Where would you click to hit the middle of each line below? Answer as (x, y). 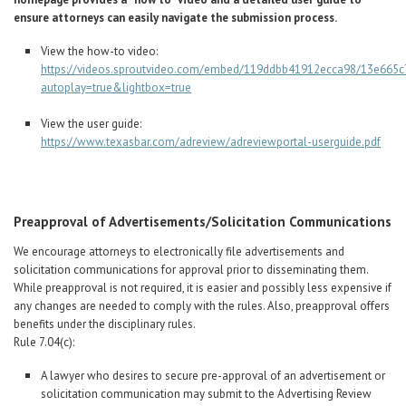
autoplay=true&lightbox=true (116, 88)
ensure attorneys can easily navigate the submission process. (175, 18)
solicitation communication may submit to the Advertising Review (206, 393)
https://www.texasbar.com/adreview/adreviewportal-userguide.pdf (211, 142)
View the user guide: (91, 124)
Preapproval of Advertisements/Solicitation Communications (203, 221)
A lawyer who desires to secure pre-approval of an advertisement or (213, 375)
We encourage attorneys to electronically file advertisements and (179, 251)
